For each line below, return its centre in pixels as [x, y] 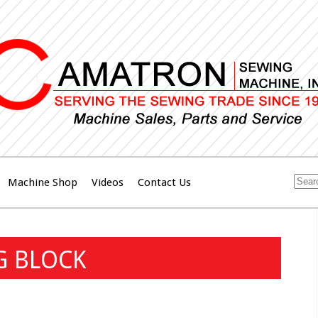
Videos [108, 183]
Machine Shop [43, 183]
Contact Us [164, 183]
